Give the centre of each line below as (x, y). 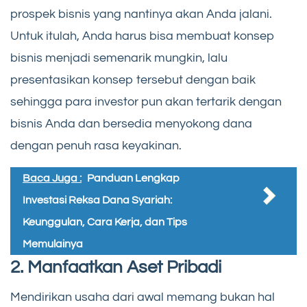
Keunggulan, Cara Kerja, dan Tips (105, 222)
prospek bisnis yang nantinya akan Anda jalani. (141, 14)
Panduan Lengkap (133, 179)
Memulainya (53, 244)
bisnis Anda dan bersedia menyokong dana (131, 124)
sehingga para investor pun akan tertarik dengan (146, 102)
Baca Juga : (52, 179)
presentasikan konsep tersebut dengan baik (133, 80)
